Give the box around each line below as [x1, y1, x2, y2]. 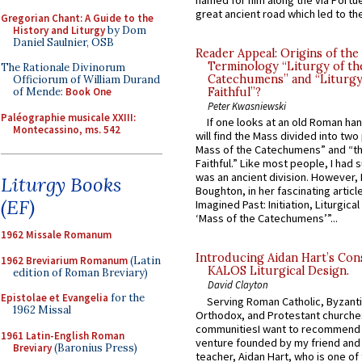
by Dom [105, 23, 146, 37]
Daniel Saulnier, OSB [13, 35, 114, 49]
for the [108, 291, 145, 305]
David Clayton [208, 278, 268, 292]
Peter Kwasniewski [208, 99, 286, 113]
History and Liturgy [13, 23, 105, 37]
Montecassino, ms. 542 [13, 122, 120, 137]
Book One [65, 85, 112, 99]
